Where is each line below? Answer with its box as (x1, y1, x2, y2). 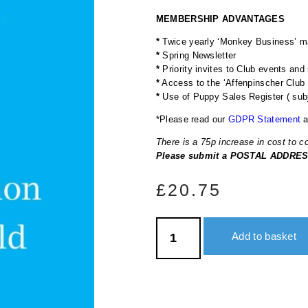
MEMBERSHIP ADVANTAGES (155, 13, 285, 24)
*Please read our (155, 113, 228, 124)
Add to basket (232, 230, 297, 242)
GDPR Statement (228, 113, 301, 124)
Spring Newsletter (162, 49, 236, 60)
